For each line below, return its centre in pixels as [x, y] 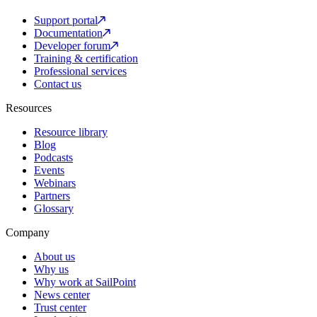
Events [49, 171]
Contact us [58, 84]
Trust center [60, 308]
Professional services [80, 71]
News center [62, 295]
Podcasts [53, 158]
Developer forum [72, 46]
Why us [51, 270]
